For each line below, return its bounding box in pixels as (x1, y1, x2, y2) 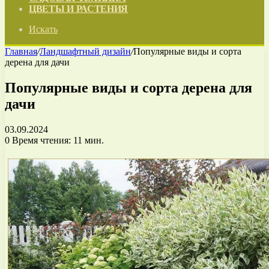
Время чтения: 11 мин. (10, 134, 104, 145)
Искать (29, 24, 58, 34)
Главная (5, 46, 37, 56)
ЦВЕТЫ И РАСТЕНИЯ (29, 4, 128, 14)
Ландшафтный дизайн (40, 46, 131, 56)
